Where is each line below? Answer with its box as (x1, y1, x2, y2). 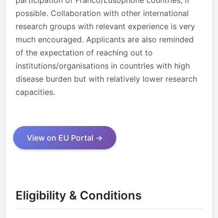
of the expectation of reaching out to (16, 47, 153, 57)
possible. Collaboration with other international (16, 8, 189, 18)
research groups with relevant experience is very (16, 21, 195, 31)
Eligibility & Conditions (16, 188, 142, 202)
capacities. (16, 87, 55, 97)
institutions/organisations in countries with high (16, 60, 190, 71)
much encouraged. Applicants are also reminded (16, 34, 194, 44)
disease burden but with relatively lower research (16, 73, 197, 84)
